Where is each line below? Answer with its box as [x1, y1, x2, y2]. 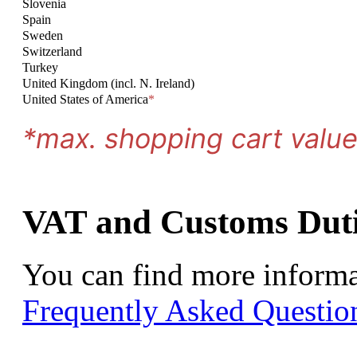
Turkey [22, 60, 58, 74]
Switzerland [22, 44, 82, 58]
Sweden [22, 28, 63, 42]
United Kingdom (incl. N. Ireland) [22, 76, 194, 90]
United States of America [22, 92, 148, 106]
